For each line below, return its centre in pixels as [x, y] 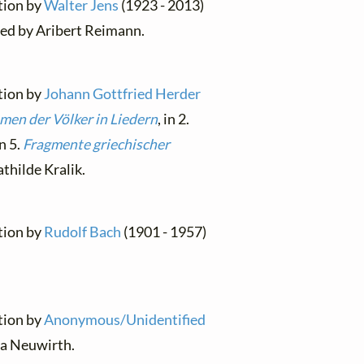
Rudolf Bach [83, 232]
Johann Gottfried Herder [123, 93]
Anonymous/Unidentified [125, 320]
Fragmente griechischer [96, 144]
